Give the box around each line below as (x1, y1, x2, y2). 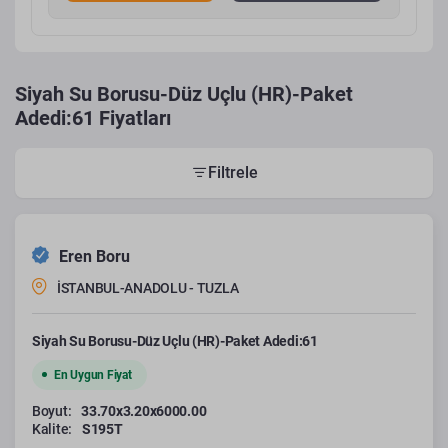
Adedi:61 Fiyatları (15, 106, 171, 130)
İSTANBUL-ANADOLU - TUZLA (57, 279, 239, 296)
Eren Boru (59, 246, 130, 266)
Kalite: (32, 420, 73, 437)
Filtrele (207, 163, 258, 182)
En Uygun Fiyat (54, 367, 132, 382)
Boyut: (32, 402, 72, 419)
